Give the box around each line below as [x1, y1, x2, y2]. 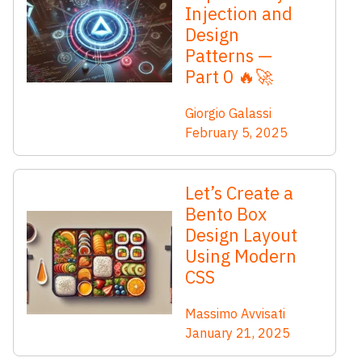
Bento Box [185, 201, 267, 225]
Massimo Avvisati [185, 305, 285, 322]
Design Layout [185, 222, 297, 246]
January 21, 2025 [185, 324, 290, 341]
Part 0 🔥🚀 [185, 64, 273, 88]
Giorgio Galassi [185, 104, 271, 121]
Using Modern [185, 243, 297, 267]
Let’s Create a [185, 180, 293, 204]
